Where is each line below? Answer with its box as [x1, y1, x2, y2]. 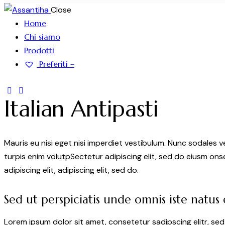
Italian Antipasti [4, 94, 159, 123]
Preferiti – [37, 59, 74, 69]
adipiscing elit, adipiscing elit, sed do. [4, 164, 139, 175]
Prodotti [24, 45, 54, 55]
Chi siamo [24, 32, 60, 42]
